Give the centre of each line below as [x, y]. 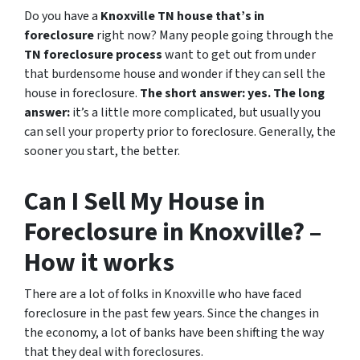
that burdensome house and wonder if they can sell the [175, 74]
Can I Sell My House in [145, 202]
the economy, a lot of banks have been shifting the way [174, 333]
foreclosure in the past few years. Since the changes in [172, 313]
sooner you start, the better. [102, 151]
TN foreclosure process [93, 55]
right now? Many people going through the [214, 35]
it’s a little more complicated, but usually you [195, 112]
